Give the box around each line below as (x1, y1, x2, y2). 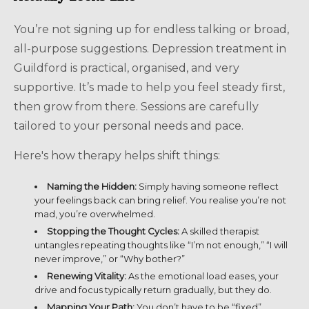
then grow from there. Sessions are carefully (14, 99, 259, 113)
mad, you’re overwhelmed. (34, 208, 155, 219)
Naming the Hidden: (47, 180, 137, 192)
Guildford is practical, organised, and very (14, 61, 239, 74)
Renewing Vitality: (47, 270, 126, 281)
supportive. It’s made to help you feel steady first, (14, 80, 285, 94)
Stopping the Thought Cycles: (47, 225, 179, 237)
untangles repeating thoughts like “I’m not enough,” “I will (34, 239, 288, 250)
